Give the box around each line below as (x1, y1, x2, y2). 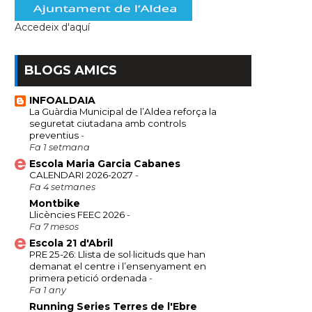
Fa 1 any (29, 285, 66, 295)
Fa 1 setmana (29, 142, 90, 153)
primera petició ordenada (29, 272, 149, 283)
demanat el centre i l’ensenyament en (29, 260, 206, 272)
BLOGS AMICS (24, 63, 117, 78)
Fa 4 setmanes (29, 182, 95, 192)
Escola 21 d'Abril (29, 237, 113, 249)
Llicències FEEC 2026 (29, 209, 127, 220)
